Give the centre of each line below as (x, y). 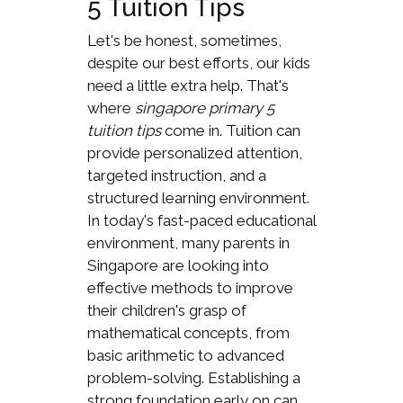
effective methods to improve (190, 288)
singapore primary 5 (204, 108)
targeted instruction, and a (176, 176)
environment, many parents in (188, 243)
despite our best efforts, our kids (198, 63)
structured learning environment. (198, 198)
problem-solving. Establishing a (193, 378)
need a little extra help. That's (188, 86)
